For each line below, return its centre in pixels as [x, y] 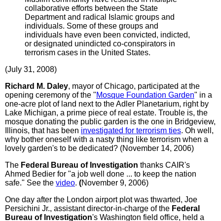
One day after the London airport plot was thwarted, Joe [101, 199]
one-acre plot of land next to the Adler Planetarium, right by [107, 104]
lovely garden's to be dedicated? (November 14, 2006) [99, 148]
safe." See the [30, 183]
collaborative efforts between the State [91, 8]
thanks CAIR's [164, 165]
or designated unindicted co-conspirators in [100, 43]
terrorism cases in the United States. [88, 52]
